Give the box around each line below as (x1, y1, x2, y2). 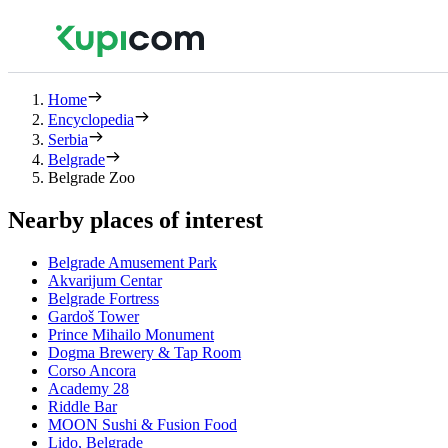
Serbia (48, 131, 88, 148)
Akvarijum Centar (48, 271, 162, 289)
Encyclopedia (48, 111, 134, 128)
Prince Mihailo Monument (48, 325, 214, 343)
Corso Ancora (48, 361, 136, 379)
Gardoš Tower (48, 307, 139, 325)
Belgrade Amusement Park (48, 253, 217, 271)
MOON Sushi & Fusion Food (48, 415, 237, 433)
